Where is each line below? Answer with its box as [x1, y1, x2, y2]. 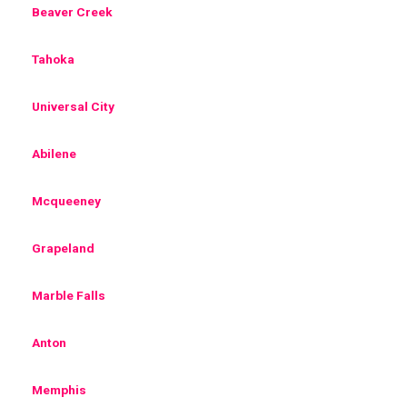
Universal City [32, 98, 114, 114]
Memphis [32, 382, 86, 397]
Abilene [32, 145, 76, 161]
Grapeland [32, 240, 94, 255]
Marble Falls [32, 287, 105, 303]
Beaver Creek [32, 4, 113, 19]
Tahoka [32, 51, 74, 66]
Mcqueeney [32, 193, 101, 208]
